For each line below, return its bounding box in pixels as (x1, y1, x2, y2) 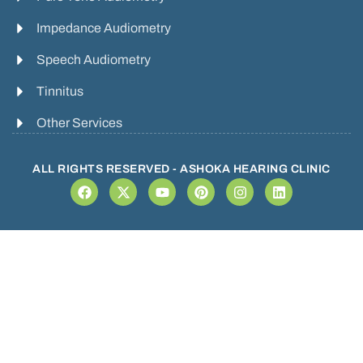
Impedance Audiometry (36, 21, 171, 35)
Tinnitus (36, 84, 83, 98)
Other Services (36, 116, 122, 130)
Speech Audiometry (36, 53, 151, 66)
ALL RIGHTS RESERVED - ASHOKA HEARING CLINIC (32, 163, 331, 175)
